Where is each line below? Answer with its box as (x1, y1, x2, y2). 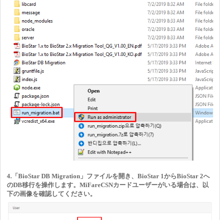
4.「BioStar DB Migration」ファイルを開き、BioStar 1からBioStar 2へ (7, 172, 210, 180)
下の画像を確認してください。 (7, 190, 96, 197)
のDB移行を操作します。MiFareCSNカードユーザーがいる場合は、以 (7, 181, 209, 189)
